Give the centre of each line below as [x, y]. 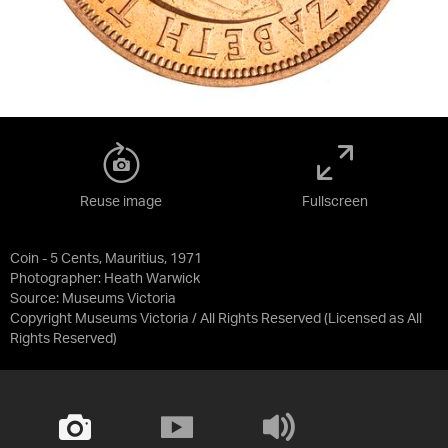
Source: [36, 299]
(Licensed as [365, 319]
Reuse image [121, 202]
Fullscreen [335, 202]
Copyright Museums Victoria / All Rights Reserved [165, 319]
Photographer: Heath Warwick [105, 279]
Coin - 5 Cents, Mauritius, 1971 [106, 259]
